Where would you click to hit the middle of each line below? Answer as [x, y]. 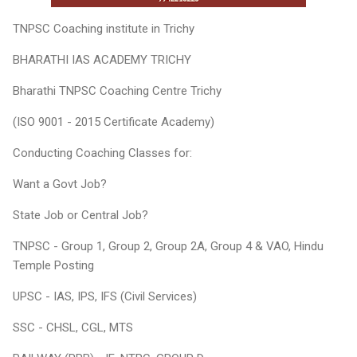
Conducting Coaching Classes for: [102, 153]
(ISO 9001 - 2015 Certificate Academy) [114, 122]
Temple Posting [55, 265]
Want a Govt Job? [60, 184]
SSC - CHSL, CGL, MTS [73, 327]
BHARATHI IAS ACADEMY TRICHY [102, 59]
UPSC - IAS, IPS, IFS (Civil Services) [105, 296]
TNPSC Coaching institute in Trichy [104, 28]
